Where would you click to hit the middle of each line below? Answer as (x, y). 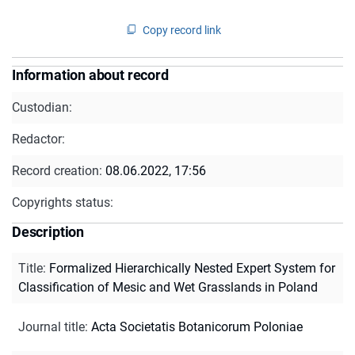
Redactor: (38, 139)
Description (48, 231)
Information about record (90, 74)
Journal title (52, 326)
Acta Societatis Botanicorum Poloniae (197, 326)
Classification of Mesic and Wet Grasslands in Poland (168, 287)
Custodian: (42, 107)
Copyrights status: (63, 202)
